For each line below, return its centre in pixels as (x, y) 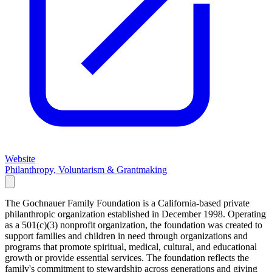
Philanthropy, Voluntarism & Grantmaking (86, 169)
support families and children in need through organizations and (126, 236)
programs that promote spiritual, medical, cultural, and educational (131, 246)
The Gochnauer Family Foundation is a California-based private (127, 203)
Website (20, 158)
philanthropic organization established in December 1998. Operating (135, 214)
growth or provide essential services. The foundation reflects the (127, 257)
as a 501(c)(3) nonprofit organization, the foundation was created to (134, 225)
